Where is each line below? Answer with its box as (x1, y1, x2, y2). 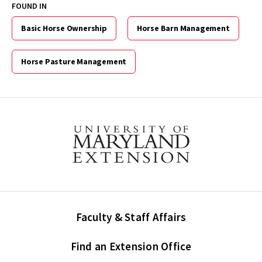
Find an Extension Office (70, 239, 192, 253)
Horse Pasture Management (21, 56, 127, 67)
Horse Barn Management (136, 23, 230, 33)
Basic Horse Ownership (21, 23, 107, 33)
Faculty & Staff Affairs (75, 210, 187, 224)
